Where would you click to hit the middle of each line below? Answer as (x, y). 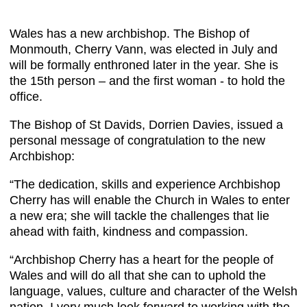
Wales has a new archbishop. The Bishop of (130, 34)
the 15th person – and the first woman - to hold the (147, 81)
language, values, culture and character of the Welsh (153, 292)
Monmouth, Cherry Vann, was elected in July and (144, 50)
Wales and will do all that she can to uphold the (138, 276)
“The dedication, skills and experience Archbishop (145, 185)
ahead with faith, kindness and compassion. (129, 232)
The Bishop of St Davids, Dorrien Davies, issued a (146, 125)
